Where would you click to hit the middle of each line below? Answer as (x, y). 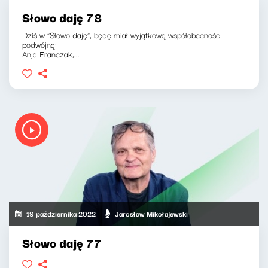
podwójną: (39, 45)
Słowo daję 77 (62, 242)
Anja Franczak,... (51, 54)
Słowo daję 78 (62, 17)
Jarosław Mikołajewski (152, 214)
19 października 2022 (61, 214)
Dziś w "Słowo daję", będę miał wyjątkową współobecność (121, 35)
